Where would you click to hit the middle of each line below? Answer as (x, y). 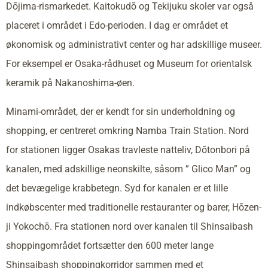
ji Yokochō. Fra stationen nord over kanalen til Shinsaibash (130, 226)
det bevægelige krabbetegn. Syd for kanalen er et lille (117, 188)
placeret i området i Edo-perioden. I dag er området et (117, 25)
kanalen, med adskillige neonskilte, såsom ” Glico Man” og (128, 169)
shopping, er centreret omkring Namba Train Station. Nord (127, 130)
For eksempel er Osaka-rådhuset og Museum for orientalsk (129, 63)
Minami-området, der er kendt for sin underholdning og (121, 111)
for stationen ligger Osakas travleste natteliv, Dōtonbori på (128, 150)
